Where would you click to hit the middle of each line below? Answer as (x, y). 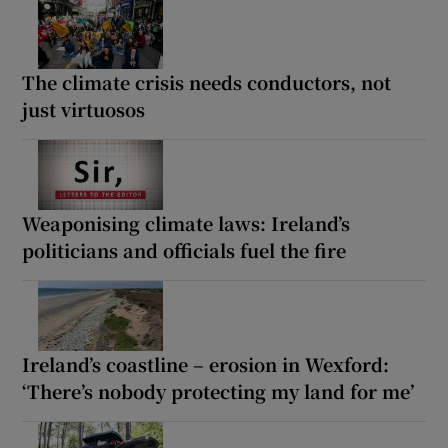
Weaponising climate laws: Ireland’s (186, 222)
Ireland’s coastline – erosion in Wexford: (206, 363)
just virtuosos (84, 108)
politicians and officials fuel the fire (184, 249)
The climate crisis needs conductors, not (207, 81)
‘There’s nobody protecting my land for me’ (218, 390)
